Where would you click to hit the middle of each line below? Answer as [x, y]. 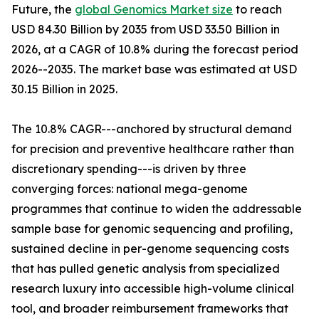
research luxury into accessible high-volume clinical [153, 289]
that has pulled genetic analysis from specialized [146, 269]
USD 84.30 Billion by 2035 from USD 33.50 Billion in [146, 30]
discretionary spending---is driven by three [129, 169]
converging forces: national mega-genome [130, 189]
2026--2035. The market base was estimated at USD [154, 69]
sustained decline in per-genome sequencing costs [150, 249]
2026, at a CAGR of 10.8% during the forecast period [155, 49]
